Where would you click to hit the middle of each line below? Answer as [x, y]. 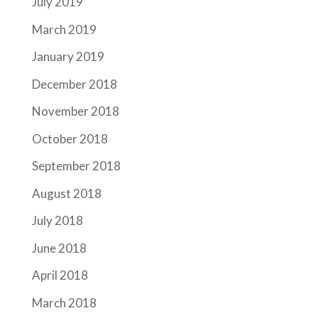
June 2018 [59, 248]
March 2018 [64, 302]
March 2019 [64, 29]
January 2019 [68, 57]
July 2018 [57, 221]
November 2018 [75, 111]
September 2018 [76, 166]
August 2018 [66, 193]
